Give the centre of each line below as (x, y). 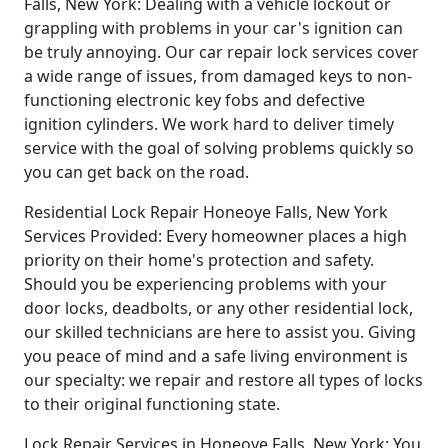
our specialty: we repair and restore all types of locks (223, 379)
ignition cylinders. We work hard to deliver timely (209, 123)
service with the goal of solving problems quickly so (219, 147)
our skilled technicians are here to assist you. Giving (220, 331)
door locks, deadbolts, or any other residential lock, (218, 307)
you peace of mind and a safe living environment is (216, 355)
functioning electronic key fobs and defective (194, 99)
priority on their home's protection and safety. (199, 259)
